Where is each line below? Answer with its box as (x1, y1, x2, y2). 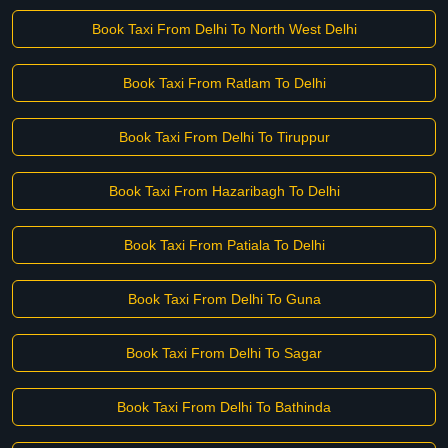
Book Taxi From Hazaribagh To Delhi (108, 183, 340, 199)
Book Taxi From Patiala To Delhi (123, 237, 325, 253)
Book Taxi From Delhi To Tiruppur (118, 129, 330, 145)
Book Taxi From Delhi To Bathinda (117, 399, 331, 415)
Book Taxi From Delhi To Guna (127, 291, 321, 307)
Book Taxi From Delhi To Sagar (126, 345, 322, 361)
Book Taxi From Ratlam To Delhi (122, 75, 326, 91)
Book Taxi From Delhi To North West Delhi (91, 21, 357, 37)
